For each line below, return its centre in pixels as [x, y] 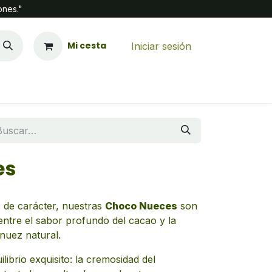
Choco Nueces [141, 206]
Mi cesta [87, 46]
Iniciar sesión [161, 46]
